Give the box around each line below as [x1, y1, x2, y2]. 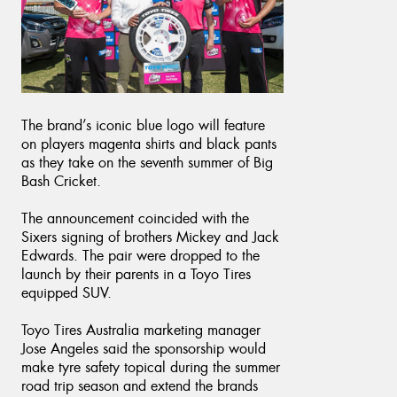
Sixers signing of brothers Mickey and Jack [21, 227, 279, 246]
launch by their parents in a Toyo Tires [21, 264, 251, 284]
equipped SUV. [21, 283, 112, 302]
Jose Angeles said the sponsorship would [21, 339, 266, 358]
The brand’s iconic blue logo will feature [21, 115, 265, 135]
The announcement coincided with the [21, 208, 249, 228]
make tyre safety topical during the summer [21, 357, 280, 377]
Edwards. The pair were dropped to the [21, 245, 260, 265]
